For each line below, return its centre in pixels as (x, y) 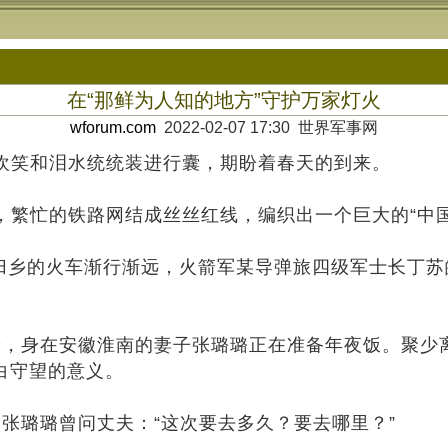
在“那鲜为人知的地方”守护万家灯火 (224, 100)
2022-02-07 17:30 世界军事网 (267, 127)
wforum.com (113, 127)
